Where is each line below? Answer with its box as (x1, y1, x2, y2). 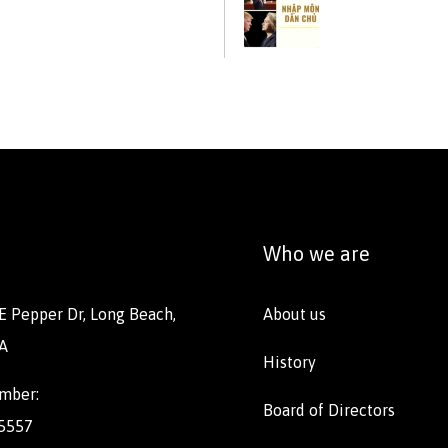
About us (263, 305, 326, 324)
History (263, 353, 316, 372)
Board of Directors (263, 401, 395, 420)
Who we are (263, 242, 370, 266)
